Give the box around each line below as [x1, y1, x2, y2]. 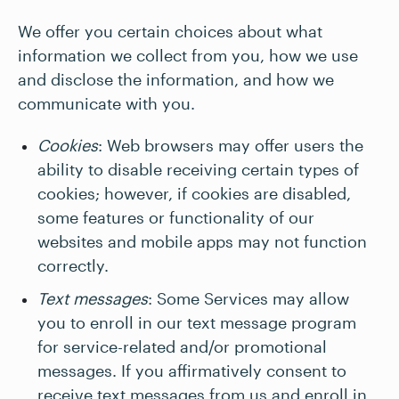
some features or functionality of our [37, 208, 314, 227]
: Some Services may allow [148, 289, 349, 308]
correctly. [37, 256, 109, 275]
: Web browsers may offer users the [98, 135, 363, 155]
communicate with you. [18, 94, 199, 113]
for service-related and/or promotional [37, 337, 327, 356]
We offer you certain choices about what [18, 21, 322, 41]
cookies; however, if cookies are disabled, [37, 183, 351, 203]
